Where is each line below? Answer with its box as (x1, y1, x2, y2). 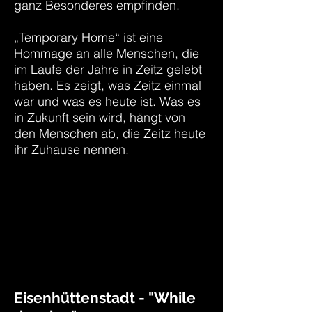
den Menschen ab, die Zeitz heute (14, 125, 205, 141)
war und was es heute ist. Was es (14, 93, 201, 109)
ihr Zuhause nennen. (14, 141, 129, 157)
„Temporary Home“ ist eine (14, 29, 163, 45)
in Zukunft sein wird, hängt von (14, 109, 185, 125)
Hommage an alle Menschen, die (14, 45, 199, 61)
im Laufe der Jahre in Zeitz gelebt (14, 61, 202, 77)
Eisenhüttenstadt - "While (14, 289, 196, 306)
